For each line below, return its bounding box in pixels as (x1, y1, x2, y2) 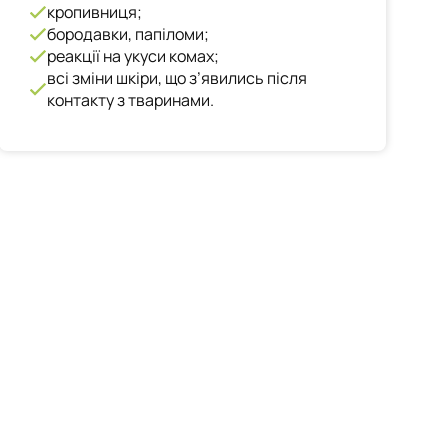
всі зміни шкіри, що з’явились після (47, 67, 308, 89)
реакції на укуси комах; (47, 45, 220, 67)
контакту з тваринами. (47, 89, 215, 111)
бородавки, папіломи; (47, 23, 210, 45)
